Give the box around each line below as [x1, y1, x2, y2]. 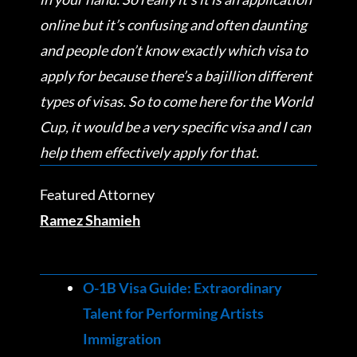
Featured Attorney [40, 186, 155, 204]
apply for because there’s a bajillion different [40, 67, 312, 85]
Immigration [83, 329, 161, 347]
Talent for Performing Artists [83, 304, 264, 322]
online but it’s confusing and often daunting [40, 16, 307, 34]
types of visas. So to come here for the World [40, 92, 312, 111]
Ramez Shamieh [40, 211, 140, 229]
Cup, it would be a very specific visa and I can [40, 118, 311, 136]
